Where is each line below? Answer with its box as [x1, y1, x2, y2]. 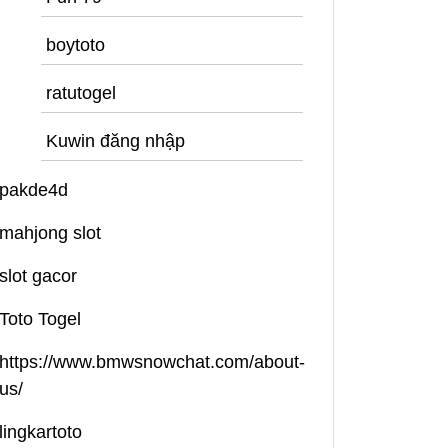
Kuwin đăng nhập [46, 130, 185, 151]
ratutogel [46, 82, 116, 103]
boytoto [46, 34, 105, 55]
